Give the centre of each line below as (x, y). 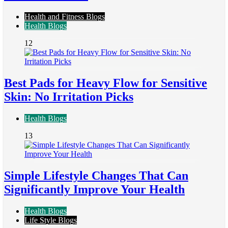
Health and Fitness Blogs (65, 17)
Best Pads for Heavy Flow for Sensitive (106, 83)
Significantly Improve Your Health (94, 190)
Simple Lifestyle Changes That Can (96, 176)
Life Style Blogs (51, 220)
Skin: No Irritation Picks (69, 97)
